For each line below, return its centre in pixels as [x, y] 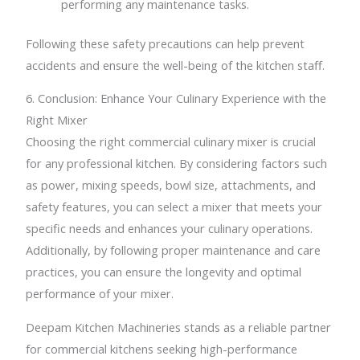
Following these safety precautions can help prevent [166, 43]
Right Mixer [57, 120]
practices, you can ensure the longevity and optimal [164, 272]
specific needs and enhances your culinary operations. [170, 229]
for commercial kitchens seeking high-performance [162, 348]
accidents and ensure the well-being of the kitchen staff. [176, 65]
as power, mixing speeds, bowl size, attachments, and [171, 185]
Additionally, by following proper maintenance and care [174, 250]
